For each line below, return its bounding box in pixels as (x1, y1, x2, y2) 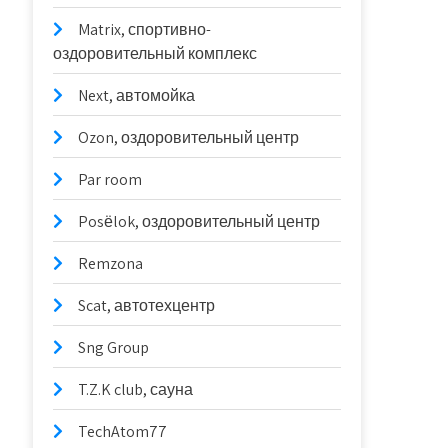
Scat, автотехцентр (78, 295, 216, 316)
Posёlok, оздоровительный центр (78, 211, 321, 232)
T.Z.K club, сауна (78, 379, 194, 400)
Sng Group (78, 337, 150, 358)
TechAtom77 (78, 421, 168, 442)
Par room (78, 169, 143, 190)
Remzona (78, 253, 144, 274)
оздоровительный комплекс (53, 43, 258, 64)
